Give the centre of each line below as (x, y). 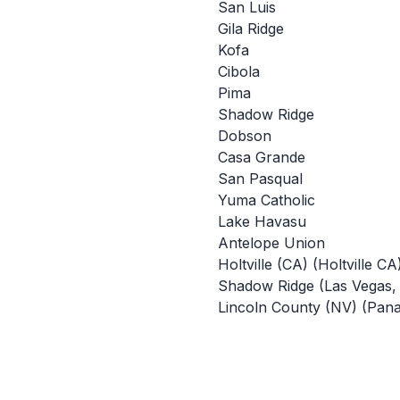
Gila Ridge (251, 29)
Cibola (239, 71)
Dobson (245, 136)
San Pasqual (260, 179)
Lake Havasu (262, 221)
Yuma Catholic (267, 200)
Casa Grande (262, 157)
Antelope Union (271, 243)
